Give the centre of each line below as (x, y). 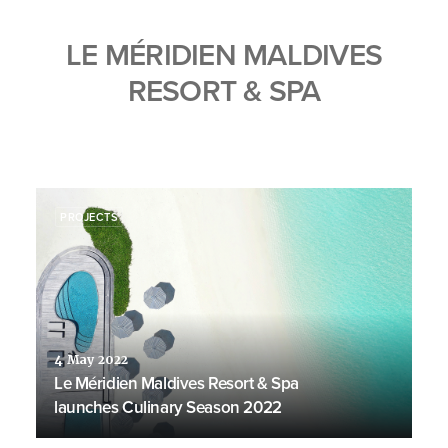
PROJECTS (89, 217)
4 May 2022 (91, 360)
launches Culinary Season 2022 (170, 407)
